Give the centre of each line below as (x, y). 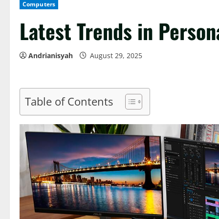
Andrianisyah (51, 55)
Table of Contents (69, 101)
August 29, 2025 (116, 55)
